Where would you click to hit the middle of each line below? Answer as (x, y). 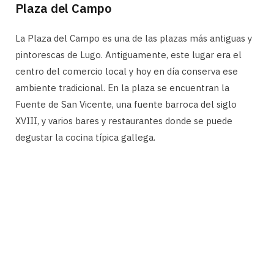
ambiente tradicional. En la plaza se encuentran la (122, 88)
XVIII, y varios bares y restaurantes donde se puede (124, 121)
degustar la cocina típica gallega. (85, 138)
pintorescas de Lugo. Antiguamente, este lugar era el (128, 55)
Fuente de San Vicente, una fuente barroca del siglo (126, 105)
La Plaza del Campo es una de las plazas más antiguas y (134, 39)
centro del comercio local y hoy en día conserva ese (127, 72)
